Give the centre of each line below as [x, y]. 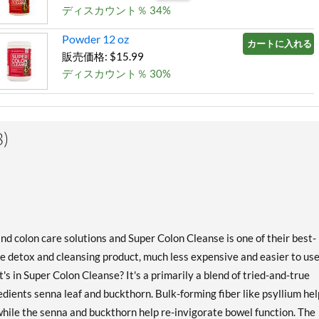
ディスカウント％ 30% [116, 73]
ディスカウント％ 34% [116, 10]
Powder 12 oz [95, 38]
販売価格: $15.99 [103, 56]
